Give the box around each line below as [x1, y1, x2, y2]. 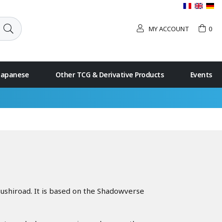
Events [190, 70, 212, 79]
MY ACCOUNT [149, 24, 189, 33]
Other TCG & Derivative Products [55, 70, 164, 79]
